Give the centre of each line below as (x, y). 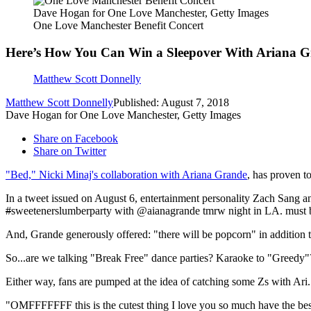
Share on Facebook (76, 139)
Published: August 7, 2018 (171, 103)
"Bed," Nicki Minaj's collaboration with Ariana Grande (126, 175)
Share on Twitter (70, 151)
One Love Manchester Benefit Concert (118, 25)
